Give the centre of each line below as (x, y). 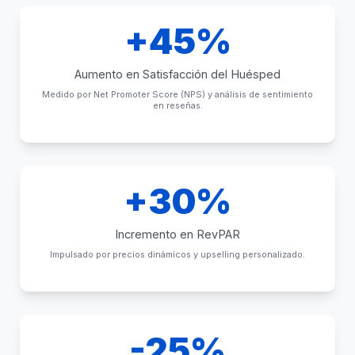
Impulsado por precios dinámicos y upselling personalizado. (177, 255)
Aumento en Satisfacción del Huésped (177, 75)
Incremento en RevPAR (177, 235)
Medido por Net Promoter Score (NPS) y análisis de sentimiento (177, 95)
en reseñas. (177, 106)
